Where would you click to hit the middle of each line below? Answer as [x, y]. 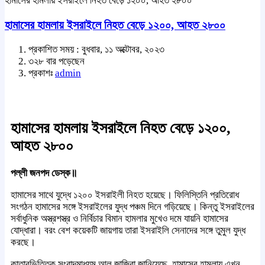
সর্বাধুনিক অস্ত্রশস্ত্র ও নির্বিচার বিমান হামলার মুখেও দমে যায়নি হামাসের [119, 219]
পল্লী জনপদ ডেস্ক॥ [44, 173]
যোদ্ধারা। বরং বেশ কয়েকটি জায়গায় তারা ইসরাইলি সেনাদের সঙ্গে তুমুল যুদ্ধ [128, 231]
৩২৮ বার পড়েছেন [56, 61]
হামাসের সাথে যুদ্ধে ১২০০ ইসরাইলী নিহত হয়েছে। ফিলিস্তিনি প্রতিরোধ [125, 195]
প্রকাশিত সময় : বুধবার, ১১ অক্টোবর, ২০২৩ [96, 49]
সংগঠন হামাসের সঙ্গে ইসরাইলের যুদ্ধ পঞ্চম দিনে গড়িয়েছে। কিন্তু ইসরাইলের [132, 207]
